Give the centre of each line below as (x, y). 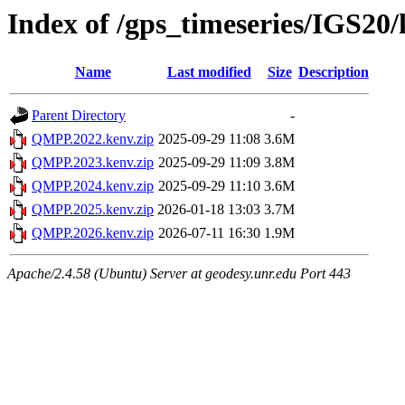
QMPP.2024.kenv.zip (93, 186)
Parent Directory (79, 116)
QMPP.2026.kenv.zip (93, 233)
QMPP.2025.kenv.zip (93, 210)
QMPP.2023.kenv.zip (93, 163)
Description (334, 72)
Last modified (209, 72)
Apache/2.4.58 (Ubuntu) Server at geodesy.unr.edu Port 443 (179, 274)
